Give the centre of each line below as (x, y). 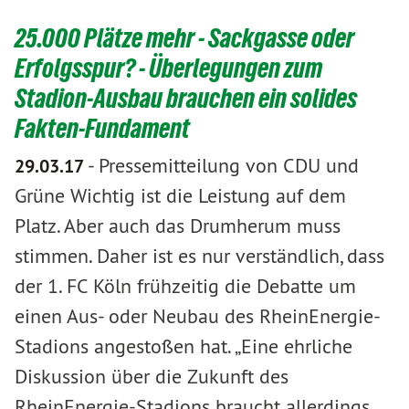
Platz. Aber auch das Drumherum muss (178, 225)
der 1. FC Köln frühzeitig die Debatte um (185, 285)
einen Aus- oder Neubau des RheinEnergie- (198, 315)
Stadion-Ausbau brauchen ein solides (186, 98)
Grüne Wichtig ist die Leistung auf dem (180, 195)
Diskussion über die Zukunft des (152, 376)
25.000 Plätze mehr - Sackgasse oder (184, 37)
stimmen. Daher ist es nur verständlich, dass (199, 255)
